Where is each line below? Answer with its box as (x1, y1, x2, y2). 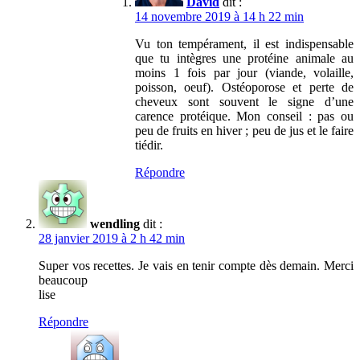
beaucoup (39, 272, 88, 287)
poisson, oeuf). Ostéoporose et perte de (135, 80, 354, 94)
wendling (90, 216, 140, 231)
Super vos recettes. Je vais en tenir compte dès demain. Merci (39, 258, 354, 272)
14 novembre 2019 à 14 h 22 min (135, 9, 304, 23)
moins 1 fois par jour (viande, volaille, (135, 65, 354, 80)
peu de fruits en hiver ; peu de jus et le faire (135, 123, 354, 137)
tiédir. (135, 137, 163, 152)
